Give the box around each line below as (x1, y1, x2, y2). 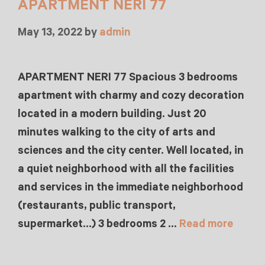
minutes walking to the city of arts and (18, 126, 215, 138)
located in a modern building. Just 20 (18, 108, 206, 120)
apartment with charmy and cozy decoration (18, 89, 244, 102)
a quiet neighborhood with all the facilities (18, 163, 234, 175)
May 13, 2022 (18, 26, 82, 38)
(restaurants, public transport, (18, 199, 176, 212)
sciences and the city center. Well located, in (18, 144, 244, 157)
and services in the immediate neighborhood (18, 181, 243, 193)
